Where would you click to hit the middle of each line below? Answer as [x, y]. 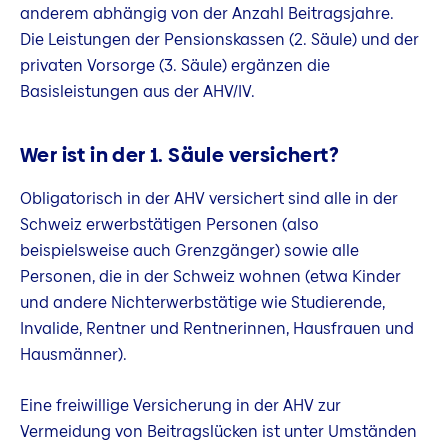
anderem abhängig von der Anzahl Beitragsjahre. [207, 14]
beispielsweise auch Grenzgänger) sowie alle [189, 250]
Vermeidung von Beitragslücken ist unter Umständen [218, 432]
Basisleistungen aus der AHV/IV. [137, 92]
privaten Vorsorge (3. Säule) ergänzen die [175, 66]
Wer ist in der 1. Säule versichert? [179, 155]
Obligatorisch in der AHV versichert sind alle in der [209, 198]
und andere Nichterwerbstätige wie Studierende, [202, 302]
